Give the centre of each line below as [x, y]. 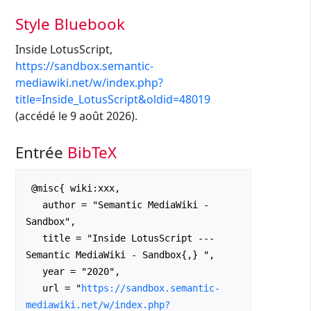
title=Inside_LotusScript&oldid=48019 [113, 100]
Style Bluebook [70, 24]
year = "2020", [34, 272]
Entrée [41, 152]
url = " [62, 288]
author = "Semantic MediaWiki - [34, 205]
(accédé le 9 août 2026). [76, 116]
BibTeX [92, 152]
